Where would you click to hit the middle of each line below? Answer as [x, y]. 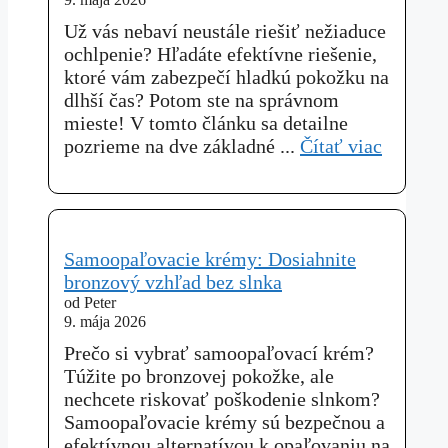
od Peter [90, 302]
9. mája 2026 [105, 321]
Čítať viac [341, 145]
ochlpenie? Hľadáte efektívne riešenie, [220, 53]
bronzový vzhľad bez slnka [173, 281]
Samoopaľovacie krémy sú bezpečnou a [224, 421]
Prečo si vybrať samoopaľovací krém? [219, 352]
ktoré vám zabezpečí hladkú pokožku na [226, 76]
